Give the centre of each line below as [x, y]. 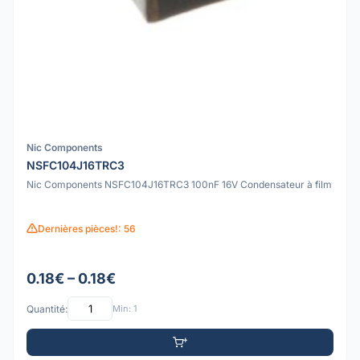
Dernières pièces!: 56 [87, 228]
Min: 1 [125, 308]
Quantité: [47, 309]
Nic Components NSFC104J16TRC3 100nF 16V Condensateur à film [179, 185]
